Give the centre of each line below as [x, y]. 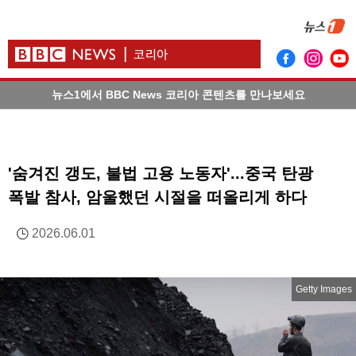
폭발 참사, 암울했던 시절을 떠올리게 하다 [157, 197]
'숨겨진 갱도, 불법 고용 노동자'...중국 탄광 [161, 173]
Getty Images [324, 289]
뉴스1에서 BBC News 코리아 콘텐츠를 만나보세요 [178, 95]
